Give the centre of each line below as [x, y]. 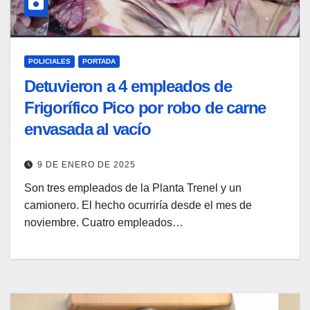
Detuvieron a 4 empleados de [128, 86]
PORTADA [99, 61]
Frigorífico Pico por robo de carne [145, 107]
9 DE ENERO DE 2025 [86, 165]
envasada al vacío [88, 129]
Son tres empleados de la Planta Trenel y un [133, 188]
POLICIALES [49, 61]
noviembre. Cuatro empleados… [104, 223]
